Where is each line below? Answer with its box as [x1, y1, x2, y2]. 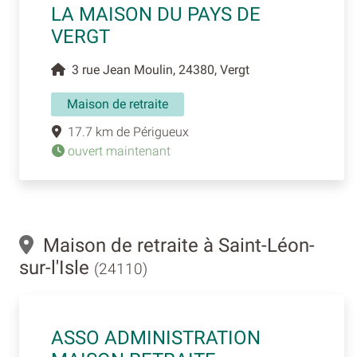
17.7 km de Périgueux [61, 124, 189, 139]
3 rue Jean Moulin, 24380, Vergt [65, 61, 249, 77]
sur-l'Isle [19, 256, 94, 279]
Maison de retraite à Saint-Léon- [33, 233, 315, 257]
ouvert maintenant [65, 143, 171, 159]
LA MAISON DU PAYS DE [51, 2, 261, 25]
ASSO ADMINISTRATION [51, 326, 261, 349]
